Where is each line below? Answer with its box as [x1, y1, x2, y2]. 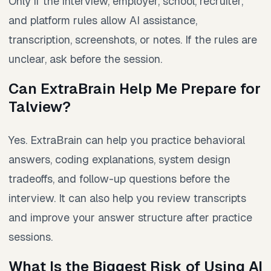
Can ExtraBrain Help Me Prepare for [8, 79, 261, 99]
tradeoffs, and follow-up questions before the [8, 172, 230, 186]
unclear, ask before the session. [8, 52, 162, 67]
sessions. [8, 230, 53, 244]
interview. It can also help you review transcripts [8, 191, 246, 206]
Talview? [8, 97, 71, 117]
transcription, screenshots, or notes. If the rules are [8, 33, 257, 47]
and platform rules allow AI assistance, [8, 13, 197, 28]
